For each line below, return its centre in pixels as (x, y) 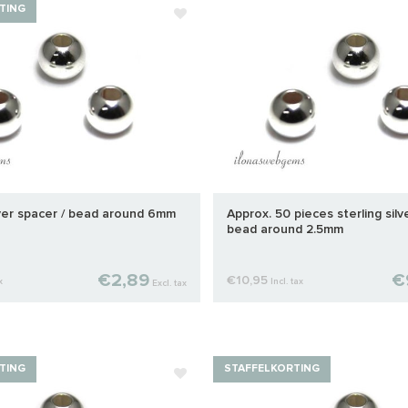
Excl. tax (169, 284)
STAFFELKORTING (271, 369)
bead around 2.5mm (285, 230)
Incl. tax (286, 282)
